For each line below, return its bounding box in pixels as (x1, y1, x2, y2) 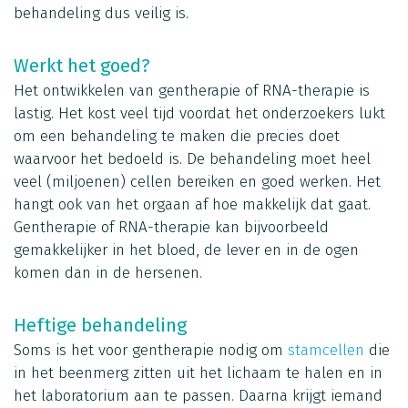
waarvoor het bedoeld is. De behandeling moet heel (14, 148, 371, 168)
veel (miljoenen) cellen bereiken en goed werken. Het (14, 171, 381, 191)
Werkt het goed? (14, 54, 150, 76)
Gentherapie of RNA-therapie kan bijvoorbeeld (14, 217, 329, 237)
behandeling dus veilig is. (14, 3, 189, 23)
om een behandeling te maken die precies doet (14, 126, 340, 146)
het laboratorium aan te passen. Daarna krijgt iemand (14, 385, 382, 405)
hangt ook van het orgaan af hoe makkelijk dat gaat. (14, 194, 371, 214)
